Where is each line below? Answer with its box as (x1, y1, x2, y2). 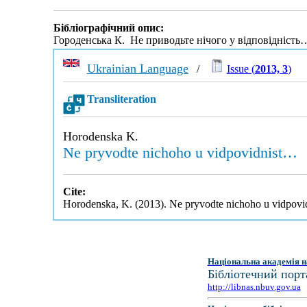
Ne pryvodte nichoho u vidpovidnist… (62, 144, 297, 161)
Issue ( (226, 63, 255, 75)
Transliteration (86, 93, 156, 105)
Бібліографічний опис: (53, 22, 164, 34)
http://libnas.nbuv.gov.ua (207, 282, 301, 292)
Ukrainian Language (86, 62, 188, 75)
